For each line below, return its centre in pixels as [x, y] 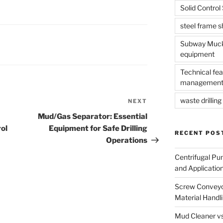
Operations [127, 141]
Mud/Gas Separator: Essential [93, 117]
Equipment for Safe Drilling [98, 129]
